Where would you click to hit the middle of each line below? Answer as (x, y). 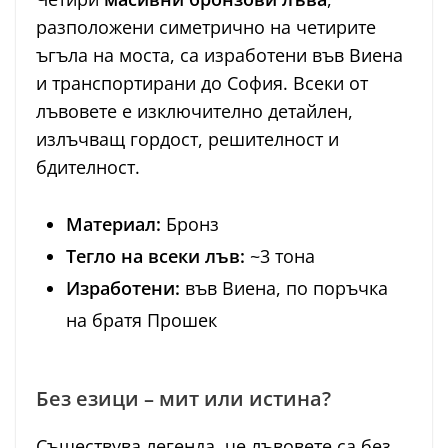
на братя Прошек (141, 320)
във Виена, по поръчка (284, 288)
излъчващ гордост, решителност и (187, 139)
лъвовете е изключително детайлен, (194, 111)
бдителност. (88, 167)
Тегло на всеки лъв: (155, 256)
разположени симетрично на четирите (206, 27)
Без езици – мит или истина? (183, 399)
